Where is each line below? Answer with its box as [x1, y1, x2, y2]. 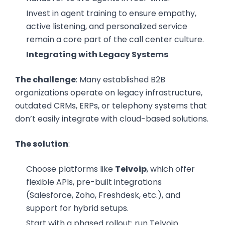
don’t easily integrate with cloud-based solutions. [15, 113, 208, 125]
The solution [15, 138, 68, 150]
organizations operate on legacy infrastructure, [15, 87, 202, 98]
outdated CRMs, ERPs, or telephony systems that [15, 100, 207, 111]
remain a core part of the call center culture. [26, 34, 204, 45]
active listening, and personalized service [26, 21, 187, 32]
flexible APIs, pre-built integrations [26, 176, 162, 188]
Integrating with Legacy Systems [26, 49, 168, 60]
